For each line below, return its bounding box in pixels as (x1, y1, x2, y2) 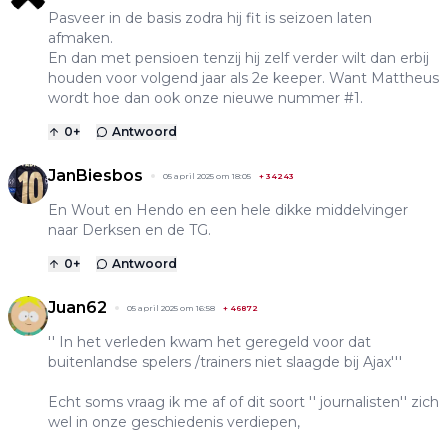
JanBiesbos (48, 165, 143, 185)
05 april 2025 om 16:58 (127, 302, 215, 313)
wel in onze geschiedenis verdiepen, (48, 412, 300, 431)
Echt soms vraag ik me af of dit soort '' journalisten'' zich (48, 392, 439, 411)
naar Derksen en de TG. (48, 220, 211, 239)
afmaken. (48, 28, 113, 47)
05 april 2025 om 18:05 (163, 170, 251, 181)
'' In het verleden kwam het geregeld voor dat (48, 332, 371, 351)
